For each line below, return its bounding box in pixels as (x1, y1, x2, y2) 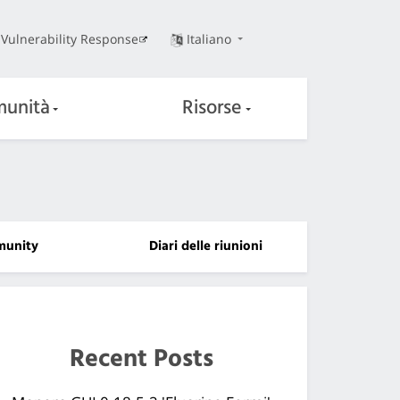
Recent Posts (70, 338, 214, 379)
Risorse (182, 92, 243, 124)
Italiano (186, 29, 235, 47)
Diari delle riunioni (148, 235, 262, 257)
